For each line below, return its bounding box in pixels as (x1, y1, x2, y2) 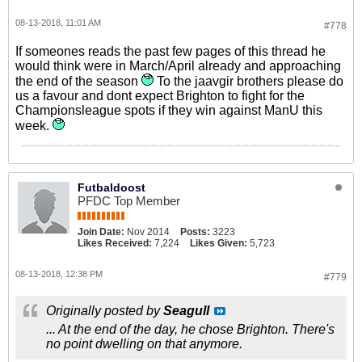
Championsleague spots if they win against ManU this (15, 103, 322, 117)
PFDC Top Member (78, 194, 180, 208)
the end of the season (15, 74, 141, 88)
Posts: (180, 226, 210, 238)
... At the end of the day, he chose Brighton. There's (46, 322, 335, 336)
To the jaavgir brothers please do (154, 74, 343, 88)
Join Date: (78, 226, 124, 238)
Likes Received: (78, 238, 152, 249)
